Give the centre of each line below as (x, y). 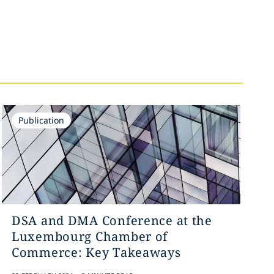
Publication (41, 120)
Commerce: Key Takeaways (96, 252)
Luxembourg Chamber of (90, 236)
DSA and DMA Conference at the (112, 220)
